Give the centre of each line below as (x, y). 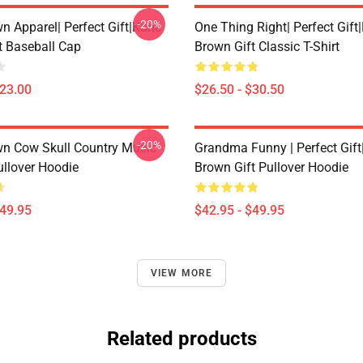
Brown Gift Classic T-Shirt (267, 47)
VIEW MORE (181, 273)
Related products (181, 339)
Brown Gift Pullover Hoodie (271, 167)
